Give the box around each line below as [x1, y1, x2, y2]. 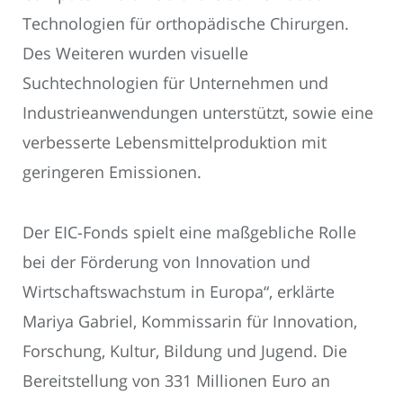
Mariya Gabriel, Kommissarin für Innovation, [22, 309, 357, 332]
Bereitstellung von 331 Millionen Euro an [22, 369, 330, 391]
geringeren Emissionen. [22, 161, 201, 184]
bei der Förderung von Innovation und [22, 250, 310, 273]
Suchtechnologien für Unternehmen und [22, 72, 328, 94]
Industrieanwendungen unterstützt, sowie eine [22, 102, 373, 124]
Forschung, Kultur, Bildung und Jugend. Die [22, 339, 347, 362]
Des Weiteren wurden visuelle [22, 42, 248, 65]
